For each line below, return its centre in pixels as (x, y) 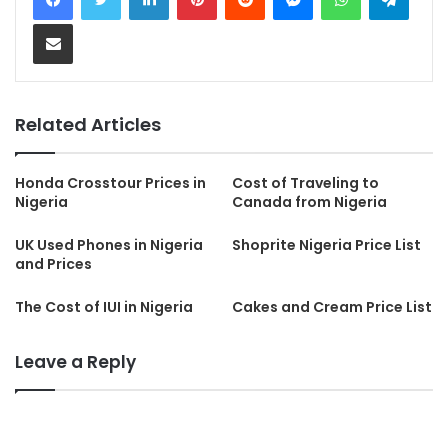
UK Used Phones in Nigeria (109, 244)
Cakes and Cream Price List (332, 306)
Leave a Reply (75, 361)
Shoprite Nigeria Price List (326, 244)
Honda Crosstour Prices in (110, 182)
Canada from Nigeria (309, 201)
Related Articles (88, 124)
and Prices (53, 263)
